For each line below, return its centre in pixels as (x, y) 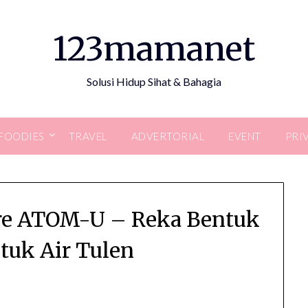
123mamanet (154, 49)
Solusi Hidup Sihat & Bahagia (154, 81)
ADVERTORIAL (167, 136)
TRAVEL (88, 136)
